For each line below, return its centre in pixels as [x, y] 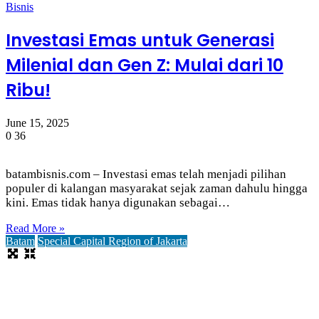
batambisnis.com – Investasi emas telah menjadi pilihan [146, 174]
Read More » [35, 228]
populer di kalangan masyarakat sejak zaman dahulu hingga [157, 188]
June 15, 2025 [37, 122]
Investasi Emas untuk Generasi [140, 40]
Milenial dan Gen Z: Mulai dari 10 [145, 65]
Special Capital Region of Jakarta [113, 241]
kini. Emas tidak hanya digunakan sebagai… [118, 202]
